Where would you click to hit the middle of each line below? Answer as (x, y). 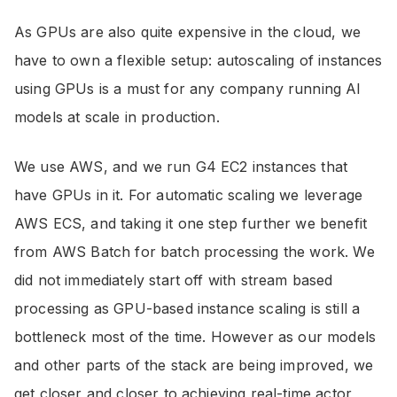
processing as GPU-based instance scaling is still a (187, 308)
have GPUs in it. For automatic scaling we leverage (189, 195)
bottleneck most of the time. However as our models (195, 336)
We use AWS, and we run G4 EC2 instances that (181, 166)
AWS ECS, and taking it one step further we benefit (191, 223)
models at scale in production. (117, 117)
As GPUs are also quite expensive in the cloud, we (187, 31)
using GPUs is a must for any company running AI (188, 88)
